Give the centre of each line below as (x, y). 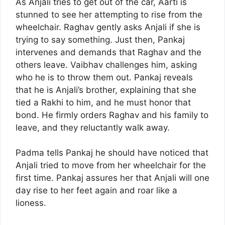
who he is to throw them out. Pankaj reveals (104, 77)
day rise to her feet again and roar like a (96, 191)
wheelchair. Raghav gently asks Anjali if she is (108, 27)
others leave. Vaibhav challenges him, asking (106, 65)
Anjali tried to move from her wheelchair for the (111, 165)
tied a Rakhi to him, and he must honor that (103, 102)
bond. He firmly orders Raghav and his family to (112, 115)
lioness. (31, 203)
